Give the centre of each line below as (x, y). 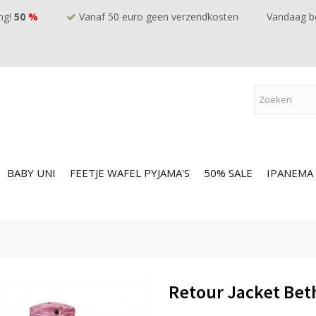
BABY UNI (31, 172)
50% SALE (228, 172)
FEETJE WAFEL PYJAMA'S (130, 172)
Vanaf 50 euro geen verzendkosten (157, 17)
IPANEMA (290, 172)
